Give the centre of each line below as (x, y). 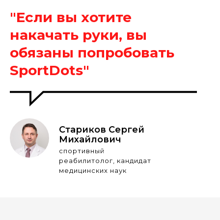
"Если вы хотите (71, 17)
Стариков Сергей (102, 130)
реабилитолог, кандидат (105, 161)
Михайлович (90, 140)
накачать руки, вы (78, 35)
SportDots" (50, 70)
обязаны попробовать (92, 53)
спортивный (82, 151)
